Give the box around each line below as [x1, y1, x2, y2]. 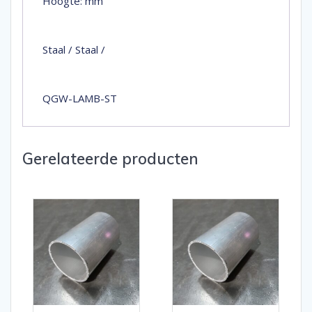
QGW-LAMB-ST [42, 91, 117, 106]
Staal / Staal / [42, 42, 108, 57]
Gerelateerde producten [22, 148, 198, 169]
